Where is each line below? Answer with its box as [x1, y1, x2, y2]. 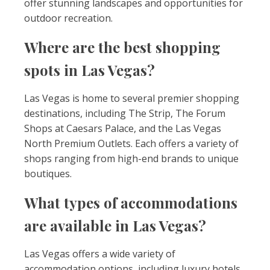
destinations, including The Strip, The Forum [24, 107, 225, 120]
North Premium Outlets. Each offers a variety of [24, 137, 239, 150]
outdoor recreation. [24, 11, 113, 25]
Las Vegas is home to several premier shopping [24, 92, 239, 105]
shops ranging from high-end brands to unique [24, 152, 239, 165]
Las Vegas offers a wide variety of [24, 247, 175, 260]
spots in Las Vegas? [24, 60, 155, 80]
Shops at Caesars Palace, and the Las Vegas [24, 122, 221, 135]
